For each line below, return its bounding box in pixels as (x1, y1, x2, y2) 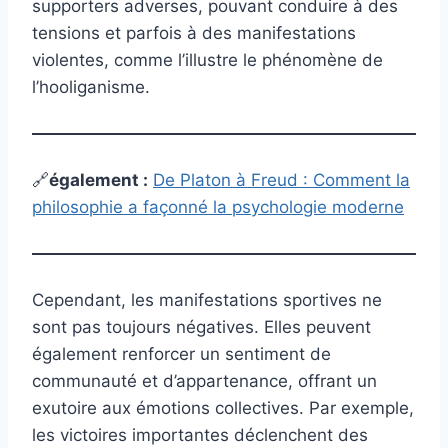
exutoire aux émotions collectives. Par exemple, (32, 398, 414, 419)
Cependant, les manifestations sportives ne (32, 290, 382, 311)
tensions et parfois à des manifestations (32, 23, 356, 44)
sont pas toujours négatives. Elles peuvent (32, 317, 371, 338)
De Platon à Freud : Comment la (153, 170, 410, 191)
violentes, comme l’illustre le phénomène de (32, 50, 383, 71)
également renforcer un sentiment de (32, 344, 331, 365)
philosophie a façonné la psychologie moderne (32, 197, 404, 218)
